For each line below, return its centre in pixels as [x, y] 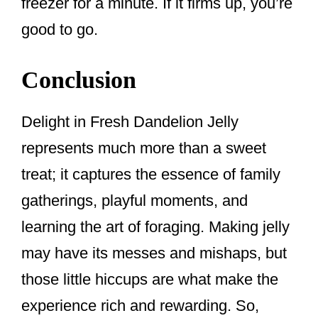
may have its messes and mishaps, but [154, 253]
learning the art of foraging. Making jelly [155, 227]
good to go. [60, 30]
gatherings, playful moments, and [135, 201]
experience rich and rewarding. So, [140, 306]
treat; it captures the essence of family [151, 175]
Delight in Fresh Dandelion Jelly [130, 122]
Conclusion [79, 80]
